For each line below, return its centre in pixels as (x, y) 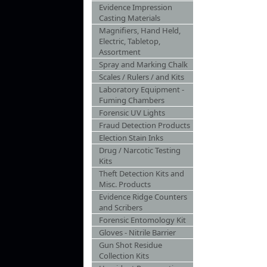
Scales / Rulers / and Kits (142, 77)
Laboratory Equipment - (142, 89)
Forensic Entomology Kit (142, 220)
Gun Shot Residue (131, 245)
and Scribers (121, 207)
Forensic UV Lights (132, 113)
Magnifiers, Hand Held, (140, 30)
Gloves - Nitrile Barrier (137, 232)
